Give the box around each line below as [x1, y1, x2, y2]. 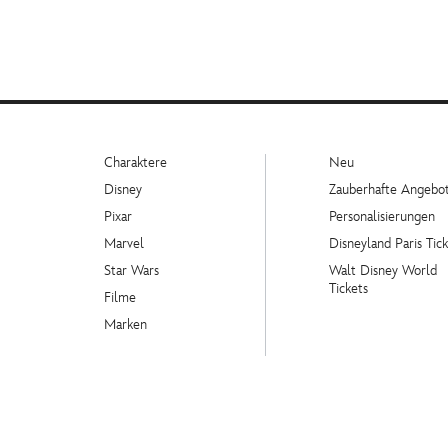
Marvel [104, 234, 144, 252]
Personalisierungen [329, 207, 435, 225]
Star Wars [104, 261, 159, 279]
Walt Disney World [329, 261, 437, 279]
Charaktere [104, 153, 167, 171]
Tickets [329, 279, 368, 297]
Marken [104, 315, 147, 333]
